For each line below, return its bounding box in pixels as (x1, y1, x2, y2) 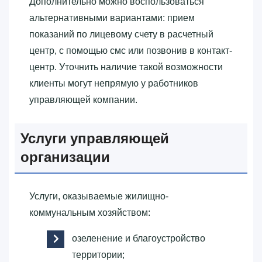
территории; (72, 249, 125, 260)
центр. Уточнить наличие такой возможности (29, 61, 223, 72)
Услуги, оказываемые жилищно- (29, 191, 168, 201)
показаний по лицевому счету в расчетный (29, 29, 213, 39)
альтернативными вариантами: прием (29, 12, 195, 23)
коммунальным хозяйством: (29, 207, 150, 218)
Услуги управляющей (20, 128, 169, 148)
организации (20, 147, 110, 167)
